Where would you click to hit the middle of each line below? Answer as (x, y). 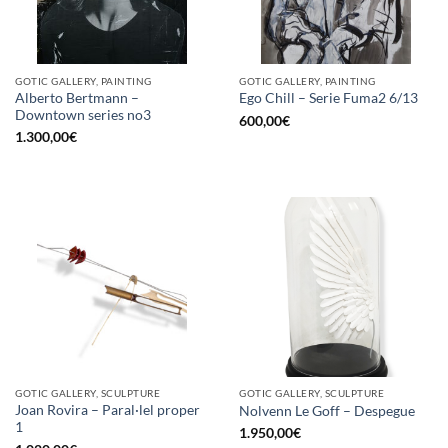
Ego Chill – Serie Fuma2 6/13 (328, 98)
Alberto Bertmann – (77, 97)
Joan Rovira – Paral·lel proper (107, 410)
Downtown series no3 (83, 114)
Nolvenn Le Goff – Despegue (327, 410)
